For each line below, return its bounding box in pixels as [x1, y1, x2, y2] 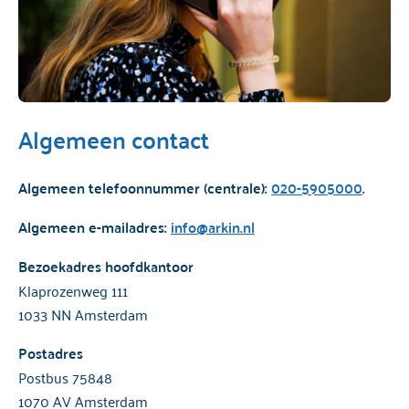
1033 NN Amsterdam [18, 300, 148, 327]
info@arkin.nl [171, 213, 255, 240]
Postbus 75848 [18, 363, 112, 390]
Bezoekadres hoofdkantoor [18, 252, 194, 279]
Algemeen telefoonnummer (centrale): [18, 173, 271, 201]
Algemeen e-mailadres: [18, 213, 171, 240]
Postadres [18, 339, 83, 366]
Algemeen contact [18, 117, 209, 160]
